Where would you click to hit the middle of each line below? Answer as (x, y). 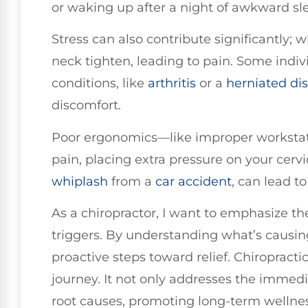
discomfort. (86, 106)
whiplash (80, 181)
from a (132, 181)
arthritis (172, 84)
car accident (194, 181)
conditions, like (100, 84)
